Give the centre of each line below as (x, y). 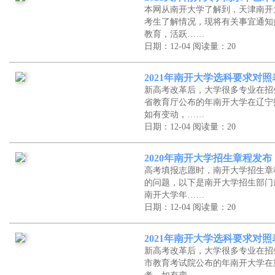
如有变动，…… (174, 114)
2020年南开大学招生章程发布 (208, 158)
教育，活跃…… (174, 34)
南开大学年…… (174, 195)
